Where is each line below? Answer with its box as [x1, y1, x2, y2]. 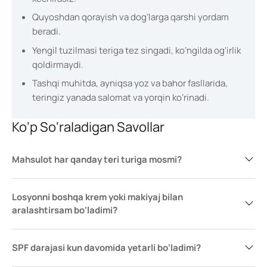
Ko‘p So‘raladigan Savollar [12, 117, 164, 136]
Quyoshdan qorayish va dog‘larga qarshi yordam [32, 11, 229, 23]
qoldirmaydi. [32, 58, 83, 71]
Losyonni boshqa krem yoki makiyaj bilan [12, 190, 183, 203]
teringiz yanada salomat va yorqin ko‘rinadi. [32, 91, 209, 104]
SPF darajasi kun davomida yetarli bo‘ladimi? [12, 241, 201, 254]
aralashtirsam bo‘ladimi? [12, 203, 117, 216]
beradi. [32, 25, 61, 38]
